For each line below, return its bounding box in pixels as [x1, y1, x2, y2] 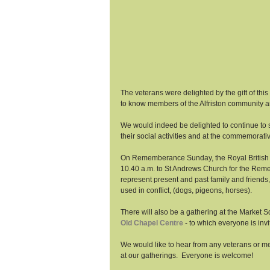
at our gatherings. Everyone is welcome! [121, 251, 255, 260]
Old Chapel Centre [121, 218, 183, 227]
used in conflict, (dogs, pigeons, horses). [121, 186, 254, 195]
